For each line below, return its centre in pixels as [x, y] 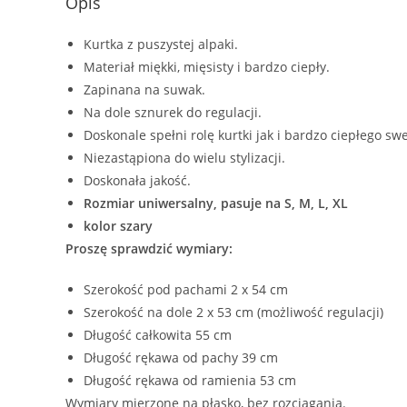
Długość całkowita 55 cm [158, 334]
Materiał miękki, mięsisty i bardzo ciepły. [207, 66]
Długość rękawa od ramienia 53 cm [190, 380]
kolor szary [118, 225]
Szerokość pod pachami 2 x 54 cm [186, 289]
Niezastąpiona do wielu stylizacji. [184, 157]
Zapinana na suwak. [144, 89]
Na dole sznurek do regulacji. [173, 112]
